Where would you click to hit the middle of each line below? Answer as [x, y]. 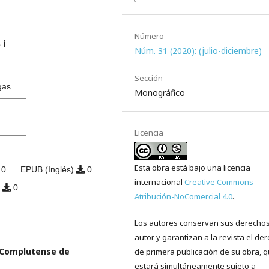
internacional [160, 182]
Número [150, 36]
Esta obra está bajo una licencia [193, 168]
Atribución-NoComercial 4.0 [184, 197]
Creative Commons [219, 182]
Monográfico [160, 93]
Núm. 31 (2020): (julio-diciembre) [198, 51]
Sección [149, 78]
